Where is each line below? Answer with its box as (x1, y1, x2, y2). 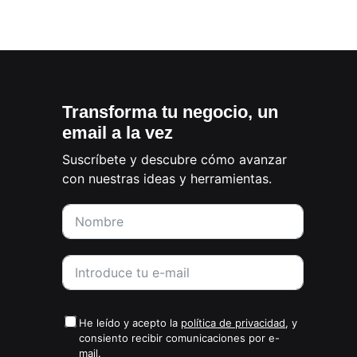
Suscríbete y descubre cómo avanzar (62, 151, 288, 168)
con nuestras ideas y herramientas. (62, 171, 273, 187)
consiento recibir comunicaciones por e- (79, 331, 280, 345)
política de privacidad (181, 316, 286, 330)
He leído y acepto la (79, 316, 182, 330)
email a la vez (62, 123, 174, 143)
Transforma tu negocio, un (62, 102, 279, 123)
